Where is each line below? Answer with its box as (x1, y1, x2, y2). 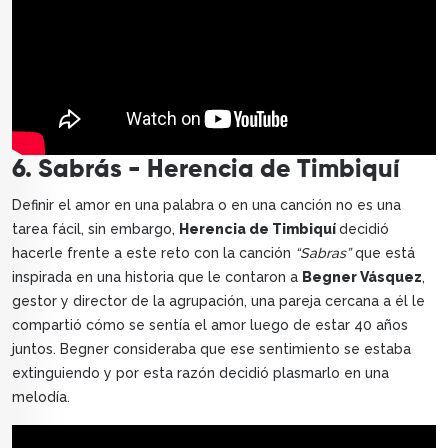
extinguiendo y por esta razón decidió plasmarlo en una (12, 364, 389, 381)
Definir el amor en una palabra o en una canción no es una (12, 196, 401, 213)
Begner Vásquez (302, 268, 422, 285)
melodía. (12, 388, 70, 405)
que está (355, 244, 415, 261)
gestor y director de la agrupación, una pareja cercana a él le (12, 292, 425, 309)
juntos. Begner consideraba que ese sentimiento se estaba (12, 340, 411, 357)
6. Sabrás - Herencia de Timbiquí (12, 156, 400, 183)
